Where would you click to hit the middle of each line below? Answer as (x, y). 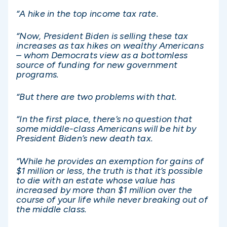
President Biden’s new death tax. (85, 139)
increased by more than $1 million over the (104, 190)
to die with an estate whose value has (96, 180)
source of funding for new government (97, 65)
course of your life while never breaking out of (112, 199)
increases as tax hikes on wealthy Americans (110, 46)
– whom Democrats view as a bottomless (102, 55)
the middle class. (52, 209)
